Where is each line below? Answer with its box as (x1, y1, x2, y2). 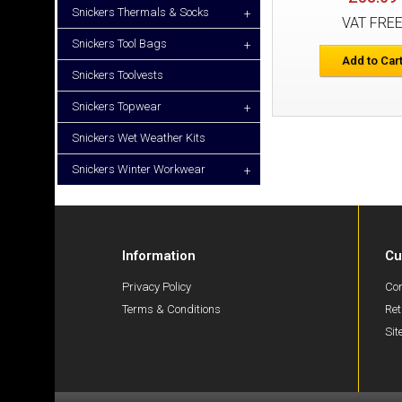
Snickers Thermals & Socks (72, 5, 209, 19)
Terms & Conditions (122, 302, 221, 317)
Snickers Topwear (72, 100, 162, 113)
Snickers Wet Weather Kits (72, 131, 205, 144)
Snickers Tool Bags (72, 37, 167, 50)
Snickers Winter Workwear (72, 162, 205, 176)
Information (122, 248, 196, 265)
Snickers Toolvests (72, 68, 163, 82)
